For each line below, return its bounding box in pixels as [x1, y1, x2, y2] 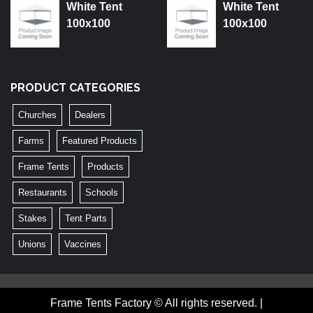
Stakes [18, 212, 47, 224]
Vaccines [64, 238, 101, 249]
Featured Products [62, 135, 137, 146]
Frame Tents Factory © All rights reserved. [50, 296, 260, 309]
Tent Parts [65, 212, 107, 224]
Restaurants [18, 187, 67, 198]
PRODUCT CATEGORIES [10, 80, 140, 94]
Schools [85, 187, 118, 198]
